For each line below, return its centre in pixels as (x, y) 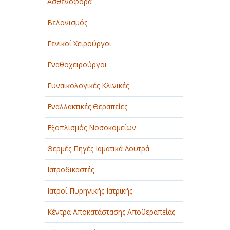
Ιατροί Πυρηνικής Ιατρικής (90, 191)
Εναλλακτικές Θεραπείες (87, 107)
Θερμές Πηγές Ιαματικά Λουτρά (98, 149)
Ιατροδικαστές (71, 170)
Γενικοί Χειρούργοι (79, 43)
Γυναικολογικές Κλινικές (88, 85)
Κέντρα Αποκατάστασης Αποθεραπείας (111, 212)
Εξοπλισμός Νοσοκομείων (92, 128)
